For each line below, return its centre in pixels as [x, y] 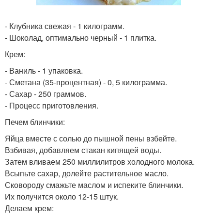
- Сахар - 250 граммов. [46, 94]
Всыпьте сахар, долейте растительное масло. [87, 173]
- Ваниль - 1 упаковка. [44, 70]
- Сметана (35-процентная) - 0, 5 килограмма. [86, 82]
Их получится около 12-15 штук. [62, 196]
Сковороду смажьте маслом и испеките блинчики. [94, 185]
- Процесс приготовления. [52, 105]
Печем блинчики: [35, 122]
